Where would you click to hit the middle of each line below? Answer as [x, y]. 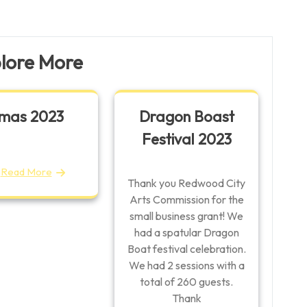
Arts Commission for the [186, 200]
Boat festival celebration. [186, 249]
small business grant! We [186, 216]
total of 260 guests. [186, 282]
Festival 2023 [186, 139]
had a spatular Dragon [186, 233]
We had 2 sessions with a [186, 266]
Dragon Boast [186, 117]
